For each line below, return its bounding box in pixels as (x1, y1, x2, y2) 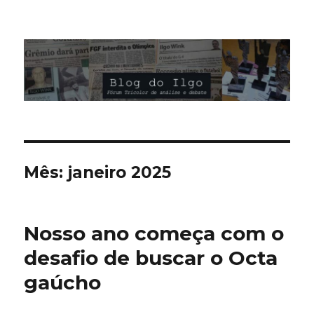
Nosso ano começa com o (24, 221, 285, 246)
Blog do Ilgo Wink (24, 29, 177, 49)
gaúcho (24, 271, 102, 295)
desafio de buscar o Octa (24, 246, 278, 271)
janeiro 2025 (68, 163, 172, 183)
